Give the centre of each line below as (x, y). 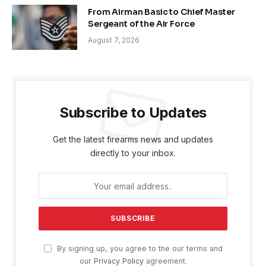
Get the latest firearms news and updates (133, 140)
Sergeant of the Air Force (141, 24)
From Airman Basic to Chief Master (161, 12)
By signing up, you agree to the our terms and (138, 249)
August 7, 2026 (114, 40)
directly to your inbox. (133, 153)
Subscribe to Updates (133, 113)
